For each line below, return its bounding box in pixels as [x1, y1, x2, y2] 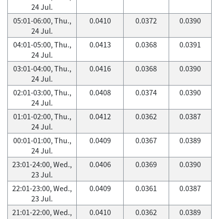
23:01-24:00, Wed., [12, 159, 72, 170]
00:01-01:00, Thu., [13, 135, 71, 146]
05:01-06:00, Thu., [13, 15, 71, 26]
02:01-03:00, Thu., [13, 87, 71, 98]
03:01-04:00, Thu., [13, 63, 71, 74]
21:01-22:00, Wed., [12, 207, 72, 218]
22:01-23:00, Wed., [12, 183, 72, 194]
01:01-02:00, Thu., [13, 111, 71, 122]
